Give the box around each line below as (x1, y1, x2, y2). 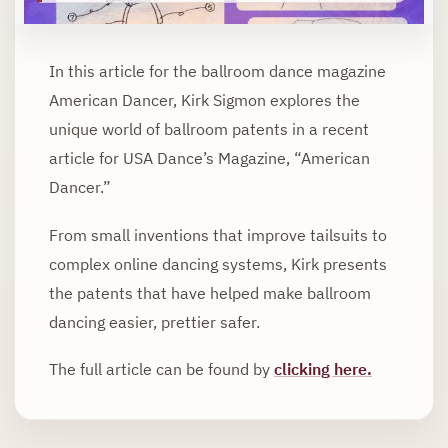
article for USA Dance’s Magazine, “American (49, 147, 370, 169)
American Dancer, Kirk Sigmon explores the (49, 89, 360, 111)
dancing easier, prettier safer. (49, 310, 260, 332)
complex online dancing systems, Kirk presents (49, 252, 387, 274)
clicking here (274, 357, 367, 379)
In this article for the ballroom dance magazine (49, 60, 386, 82)
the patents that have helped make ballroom (49, 281, 371, 303)
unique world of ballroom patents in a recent (49, 118, 369, 140)
